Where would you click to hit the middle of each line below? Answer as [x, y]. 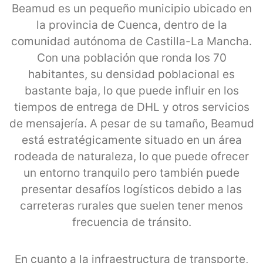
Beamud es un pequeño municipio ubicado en [131, 8]
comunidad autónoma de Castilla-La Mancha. [131, 41]
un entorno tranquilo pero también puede [131, 173]
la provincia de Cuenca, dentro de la [131, 25]
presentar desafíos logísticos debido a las [131, 189]
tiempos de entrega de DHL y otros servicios [131, 107]
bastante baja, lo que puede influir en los [131, 90]
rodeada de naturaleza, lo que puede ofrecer [131, 156]
